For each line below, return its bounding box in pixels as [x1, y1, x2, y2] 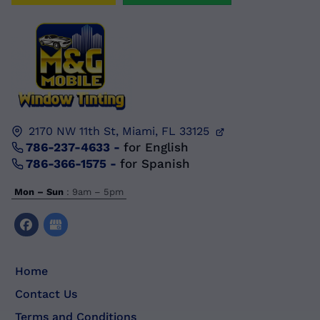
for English [124, 139, 189, 154]
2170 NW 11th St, [29, 124, 119, 138]
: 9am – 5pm [64, 186, 124, 197]
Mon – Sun [14, 186, 64, 197]
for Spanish [120, 156, 191, 171]
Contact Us [15, 286, 77, 301]
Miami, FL [122, 124, 176, 138]
